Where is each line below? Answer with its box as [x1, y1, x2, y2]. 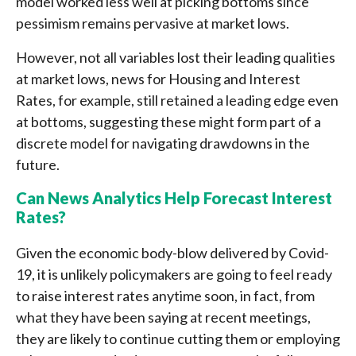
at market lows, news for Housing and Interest [16, 69, 300, 87]
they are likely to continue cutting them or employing [16, 329, 340, 347]
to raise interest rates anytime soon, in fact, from [16, 286, 315, 304]
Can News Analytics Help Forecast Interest [16, 188, 332, 207]
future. [16, 155, 60, 173]
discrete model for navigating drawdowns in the [16, 133, 310, 152]
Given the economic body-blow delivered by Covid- [16, 243, 329, 261]
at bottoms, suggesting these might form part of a [16, 112, 321, 130]
